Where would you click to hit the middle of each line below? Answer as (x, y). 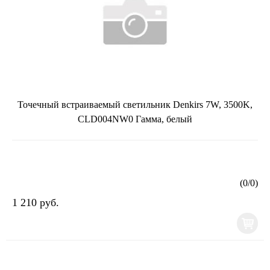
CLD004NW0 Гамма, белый (135, 119)
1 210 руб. (36, 202)
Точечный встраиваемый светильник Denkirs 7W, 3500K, (135, 104)
